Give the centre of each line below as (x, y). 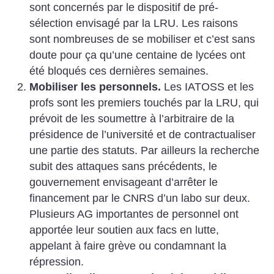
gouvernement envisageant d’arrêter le (123, 182)
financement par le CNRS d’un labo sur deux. (139, 198)
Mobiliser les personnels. (95, 87)
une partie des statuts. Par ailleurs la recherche (144, 150)
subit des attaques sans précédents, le (123, 166)
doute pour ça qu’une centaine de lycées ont (137, 55)
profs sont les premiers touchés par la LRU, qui (144, 102)
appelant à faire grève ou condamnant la (128, 246)
